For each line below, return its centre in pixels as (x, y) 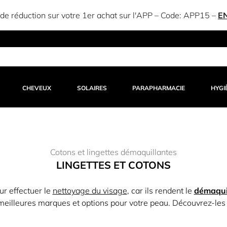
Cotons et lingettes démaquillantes (113, 152)
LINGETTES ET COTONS (113, 165)
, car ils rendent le (160, 191)
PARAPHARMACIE (159, 88)
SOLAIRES (92, 88)
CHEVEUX (37, 88)
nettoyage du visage (90, 191)
